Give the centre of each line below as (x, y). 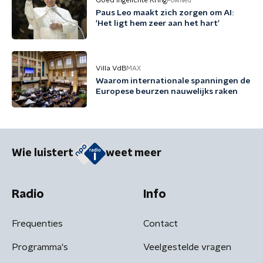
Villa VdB (111, 68)
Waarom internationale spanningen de (173, 81)
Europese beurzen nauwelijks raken (167, 92)
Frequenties (37, 223)
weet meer (134, 154)
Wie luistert (43, 154)
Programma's (40, 247)
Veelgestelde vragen (187, 247)
